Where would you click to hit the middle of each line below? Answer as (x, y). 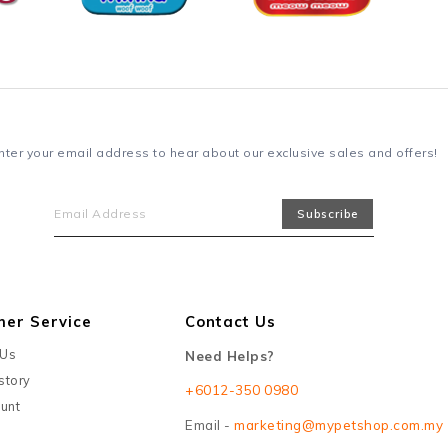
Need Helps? (230, 356)
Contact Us (230, 321)
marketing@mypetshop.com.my (338, 424)
